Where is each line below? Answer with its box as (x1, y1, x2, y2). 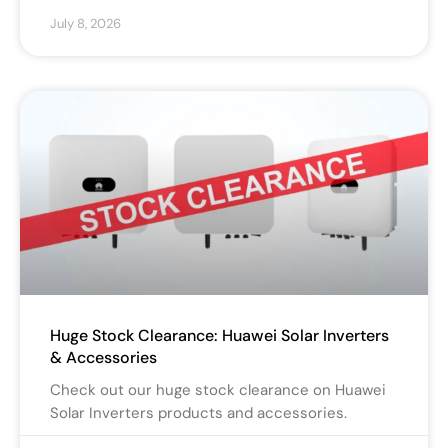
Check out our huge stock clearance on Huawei (50, 380, 386, 401)
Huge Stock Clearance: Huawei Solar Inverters (50, 325, 389, 347)
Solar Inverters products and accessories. (50, 403, 347, 424)
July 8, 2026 (50, 15, 121, 33)
